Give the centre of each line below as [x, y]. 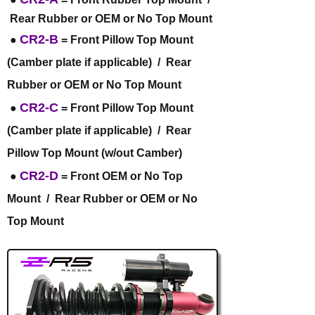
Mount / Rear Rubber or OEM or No [102, 199]
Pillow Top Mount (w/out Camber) [95, 153]
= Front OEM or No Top [121, 176]
